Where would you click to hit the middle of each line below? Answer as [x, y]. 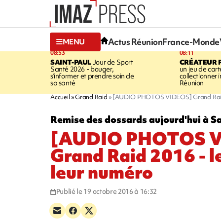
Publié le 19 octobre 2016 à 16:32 [107, 191]
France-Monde [191, 42]
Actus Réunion [135, 42]
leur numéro [102, 172]
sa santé [63, 83]
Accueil [60, 97]
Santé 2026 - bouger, [82, 69]
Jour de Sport [112, 62]
